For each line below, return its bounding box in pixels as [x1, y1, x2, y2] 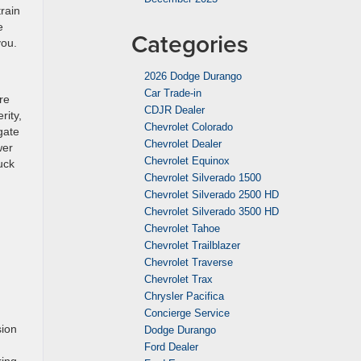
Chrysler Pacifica [144, 290, 224, 302]
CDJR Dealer [144, 104, 205, 116]
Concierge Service [144, 307, 230, 319]
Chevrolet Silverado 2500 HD [144, 189, 279, 201]
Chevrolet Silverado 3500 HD [144, 205, 279, 218]
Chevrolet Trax [144, 273, 213, 285]
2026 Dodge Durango [144, 70, 242, 82]
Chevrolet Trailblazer [144, 239, 240, 251]
